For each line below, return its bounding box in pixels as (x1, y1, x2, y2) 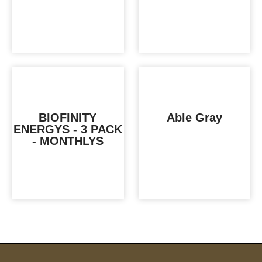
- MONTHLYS (32, 134, 104, 147)
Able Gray (166, 111, 222, 124)
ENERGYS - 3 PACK (13, 122, 122, 136)
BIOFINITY (39, 111, 97, 124)
